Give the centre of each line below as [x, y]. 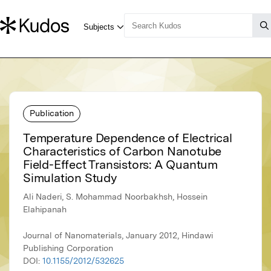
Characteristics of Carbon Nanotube [122, 152]
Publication [52, 113]
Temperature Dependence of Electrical [128, 138]
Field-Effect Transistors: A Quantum [120, 165]
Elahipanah [45, 210]
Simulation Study [70, 178]
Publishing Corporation [68, 248]
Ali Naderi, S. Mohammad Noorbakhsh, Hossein [115, 197]
